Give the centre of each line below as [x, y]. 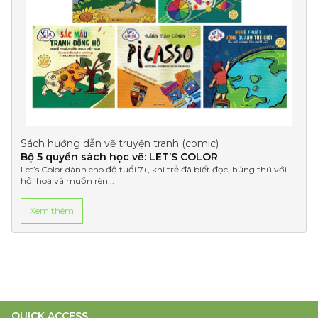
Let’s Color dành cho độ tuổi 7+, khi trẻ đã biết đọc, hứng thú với [154, 169]
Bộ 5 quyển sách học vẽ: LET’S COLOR [119, 157]
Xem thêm [52, 210]
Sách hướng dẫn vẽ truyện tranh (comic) [120, 143]
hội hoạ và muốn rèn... [67, 181]
